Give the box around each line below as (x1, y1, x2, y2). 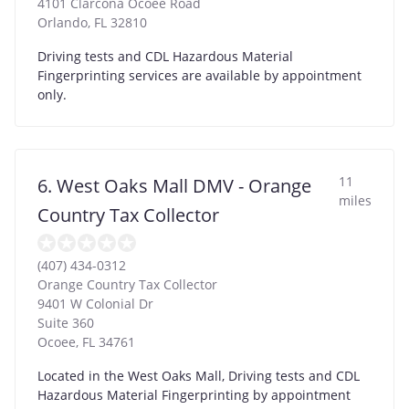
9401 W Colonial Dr (37, 294, 153, 312)
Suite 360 (37, 313, 94, 331)
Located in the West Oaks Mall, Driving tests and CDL (37, 366, 360, 384)
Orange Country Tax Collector (37, 275, 217, 293)
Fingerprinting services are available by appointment (37, 66, 362, 84)
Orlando (37, 13, 88, 31)
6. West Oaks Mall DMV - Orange (37, 173, 311, 198)
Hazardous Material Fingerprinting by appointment (37, 385, 351, 404)
